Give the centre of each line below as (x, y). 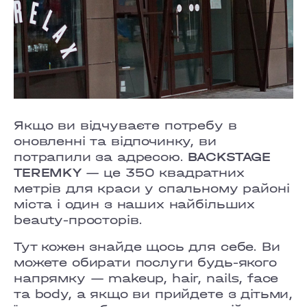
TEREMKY (50, 172)
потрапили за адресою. (101, 157)
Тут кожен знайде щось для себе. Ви (147, 246)
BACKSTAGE (230, 157)
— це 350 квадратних (165, 172)
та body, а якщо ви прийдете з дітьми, (153, 294)
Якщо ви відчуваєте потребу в (125, 125)
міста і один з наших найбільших (135, 204)
